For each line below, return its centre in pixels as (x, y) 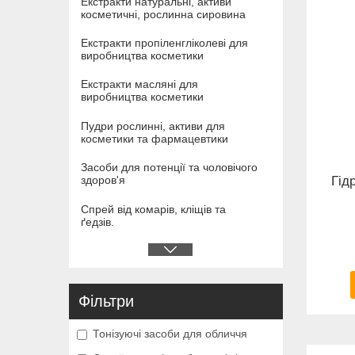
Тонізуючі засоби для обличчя (170, 334)
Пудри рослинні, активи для (153, 126)
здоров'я (103, 180)
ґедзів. (97, 221)
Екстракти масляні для (139, 84)
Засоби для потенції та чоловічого (169, 168)
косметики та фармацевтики (155, 138)
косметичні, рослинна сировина (163, 14)
